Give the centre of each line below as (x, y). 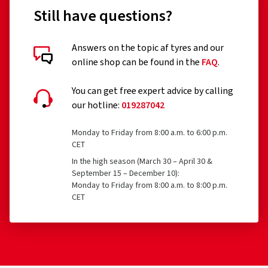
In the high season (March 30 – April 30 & (142, 162)
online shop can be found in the (137, 62)
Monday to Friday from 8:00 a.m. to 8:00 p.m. (150, 185)
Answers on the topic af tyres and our (148, 48)
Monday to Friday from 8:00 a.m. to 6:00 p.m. (150, 133)
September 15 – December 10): (126, 173)
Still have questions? (103, 16)
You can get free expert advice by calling (153, 91)
